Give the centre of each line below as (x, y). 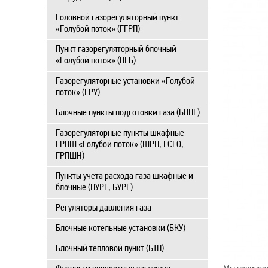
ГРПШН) (70, 156)
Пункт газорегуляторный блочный (116, 50)
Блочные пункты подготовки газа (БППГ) (128, 113)
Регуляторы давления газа (103, 208)
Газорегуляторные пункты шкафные (120, 133)
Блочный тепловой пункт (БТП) (110, 249)
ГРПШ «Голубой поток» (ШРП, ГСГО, (120, 145)
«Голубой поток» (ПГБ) (96, 61)
